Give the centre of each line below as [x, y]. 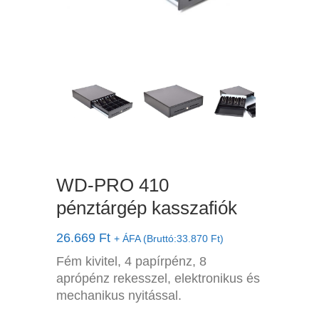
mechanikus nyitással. [119, 296]
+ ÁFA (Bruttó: [145, 239]
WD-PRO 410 [113, 185]
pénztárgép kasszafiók [147, 208]
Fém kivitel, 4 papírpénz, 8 [131, 261]
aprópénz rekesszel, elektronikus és [158, 278]
